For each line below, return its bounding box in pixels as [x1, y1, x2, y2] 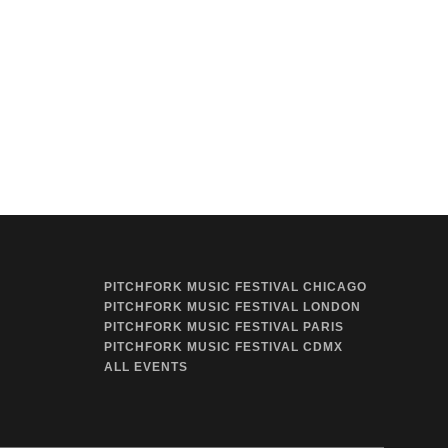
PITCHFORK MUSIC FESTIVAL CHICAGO [104, 279, 367, 294]
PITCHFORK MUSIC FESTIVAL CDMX [104, 339, 343, 354]
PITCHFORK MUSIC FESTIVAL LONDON [104, 299, 361, 314]
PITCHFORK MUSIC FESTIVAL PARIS [104, 319, 344, 334]
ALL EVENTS [104, 359, 188, 374]
